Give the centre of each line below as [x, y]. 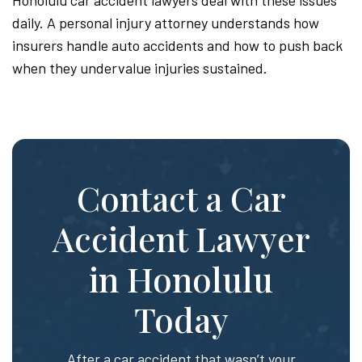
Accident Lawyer [181, 238]
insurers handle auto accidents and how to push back [177, 45]
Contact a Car [181, 198]
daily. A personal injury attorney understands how [166, 22]
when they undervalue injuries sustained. [140, 67]
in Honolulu [181, 278]
